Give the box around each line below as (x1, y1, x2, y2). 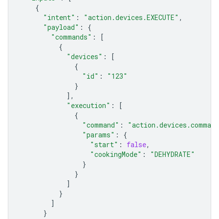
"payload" (43, 22, 79, 32)
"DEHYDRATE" (150, 150, 195, 159)
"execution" (66, 101, 110, 110)
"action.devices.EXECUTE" (84, 13, 179, 22)
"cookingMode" (90, 150, 142, 159)
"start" (90, 140, 118, 149)
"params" (82, 130, 115, 139)
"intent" (43, 13, 75, 22)
